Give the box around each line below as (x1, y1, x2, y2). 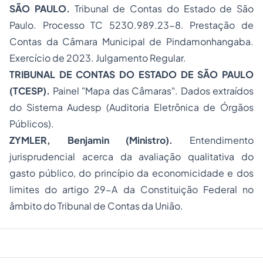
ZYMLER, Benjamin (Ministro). (9, 134, 173, 146)
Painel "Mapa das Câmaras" (52, 85, 175, 97)
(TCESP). (9, 85, 50, 97)
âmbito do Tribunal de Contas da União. (9, 200, 183, 212)
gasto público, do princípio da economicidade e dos (9, 167, 254, 179)
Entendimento (173, 134, 254, 146)
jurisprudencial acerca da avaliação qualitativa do (9, 150, 254, 163)
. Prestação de (180, 19, 254, 31)
